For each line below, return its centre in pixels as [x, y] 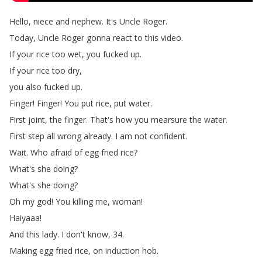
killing [83, 201]
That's [102, 120]
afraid [61, 152]
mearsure [169, 120]
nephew [87, 21]
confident [168, 136]
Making [23, 251]
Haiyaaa [25, 218]
